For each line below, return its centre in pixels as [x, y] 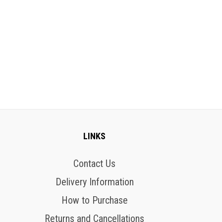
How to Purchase [94, 200]
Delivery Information [94, 182]
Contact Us [95, 164]
